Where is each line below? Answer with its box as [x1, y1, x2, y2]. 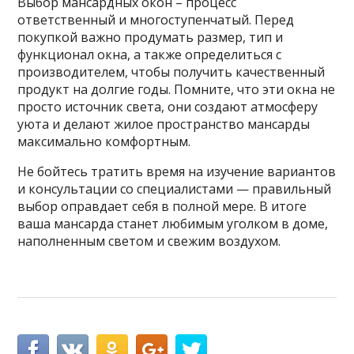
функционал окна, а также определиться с [17, 45, 282, 63]
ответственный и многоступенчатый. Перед [17, 10, 295, 28]
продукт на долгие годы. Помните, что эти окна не [17, 80, 336, 98]
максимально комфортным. [17, 132, 191, 150]
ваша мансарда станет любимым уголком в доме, [17, 214, 329, 232]
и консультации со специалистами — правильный [17, 179, 332, 198]
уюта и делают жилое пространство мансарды [17, 115, 311, 133]
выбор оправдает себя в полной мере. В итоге [17, 197, 307, 215]
